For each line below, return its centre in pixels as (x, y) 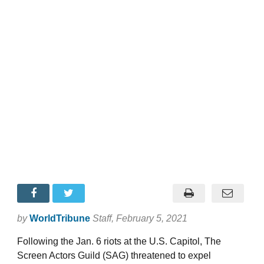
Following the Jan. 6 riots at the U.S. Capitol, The (119, 241)
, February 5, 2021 (149, 218)
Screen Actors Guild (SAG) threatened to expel (114, 255)
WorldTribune (60, 218)
